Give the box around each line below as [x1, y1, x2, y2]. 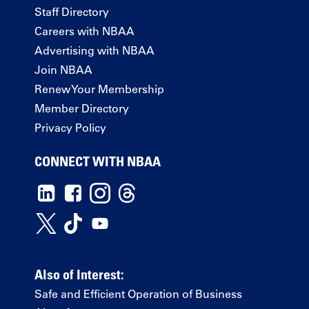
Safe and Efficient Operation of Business [34, 286, 242, 301]
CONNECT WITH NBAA [34, 152, 161, 170]
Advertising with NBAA [34, 43, 154, 57]
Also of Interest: [34, 266, 123, 283]
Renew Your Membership [34, 81, 164, 96]
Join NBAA [34, 62, 92, 77]
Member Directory [34, 101, 129, 115]
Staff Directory [34, 4, 109, 19]
